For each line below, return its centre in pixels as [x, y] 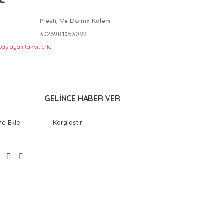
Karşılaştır [67, 122]
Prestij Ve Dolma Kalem [75, 21]
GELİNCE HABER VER [82, 98]
